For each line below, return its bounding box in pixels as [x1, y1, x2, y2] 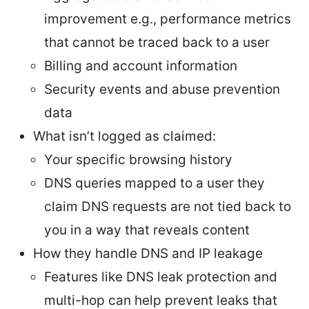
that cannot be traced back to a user [44, 34, 270, 50]
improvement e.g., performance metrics [44, 10, 291, 27]
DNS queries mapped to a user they [44, 175, 265, 191]
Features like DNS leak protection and [44, 268, 277, 285]
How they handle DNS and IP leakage [33, 245, 263, 261]
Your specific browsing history [44, 151, 232, 168]
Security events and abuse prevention [44, 81, 280, 97]
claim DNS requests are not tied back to [44, 198, 291, 215]
